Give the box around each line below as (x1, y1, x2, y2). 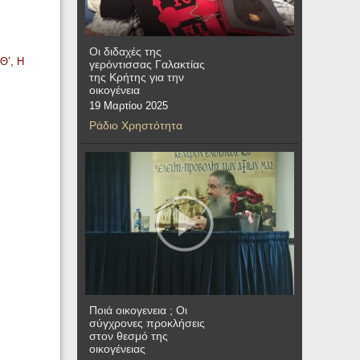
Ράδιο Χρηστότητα (89, 118, 182, 132)
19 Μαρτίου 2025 (89, 100, 168, 112)
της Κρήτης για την (89, 70, 184, 84)
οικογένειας (89, 342, 145, 355)
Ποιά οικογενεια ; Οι (89, 303, 187, 317)
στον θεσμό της (89, 329, 168, 342)
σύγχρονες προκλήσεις (89, 316, 205, 329)
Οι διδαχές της (89, 44, 162, 58)
